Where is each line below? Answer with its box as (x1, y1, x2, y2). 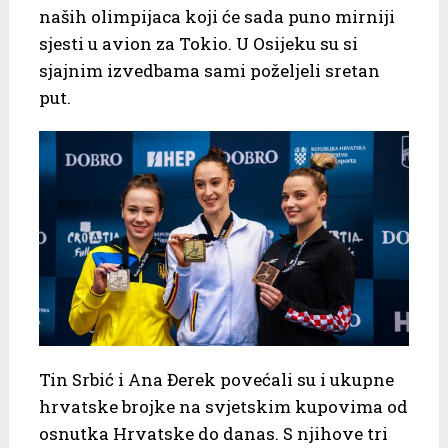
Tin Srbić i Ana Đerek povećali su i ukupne (38, 368, 394, 392)
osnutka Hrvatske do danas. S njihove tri (38, 422, 388, 446)
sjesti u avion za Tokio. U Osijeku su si (38, 31, 358, 55)
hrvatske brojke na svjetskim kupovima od (38, 395, 408, 419)
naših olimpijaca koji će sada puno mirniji (38, 4, 395, 28)
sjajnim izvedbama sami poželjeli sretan (38, 58, 380, 82)
